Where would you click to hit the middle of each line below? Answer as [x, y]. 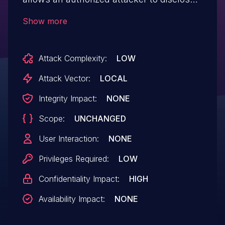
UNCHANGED [100, 119]
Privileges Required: [74, 159]
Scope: [51, 119]
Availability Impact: [72, 199]
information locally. [62, 15]
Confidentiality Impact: [79, 179]
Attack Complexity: [73, 59]
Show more [45, 21]
